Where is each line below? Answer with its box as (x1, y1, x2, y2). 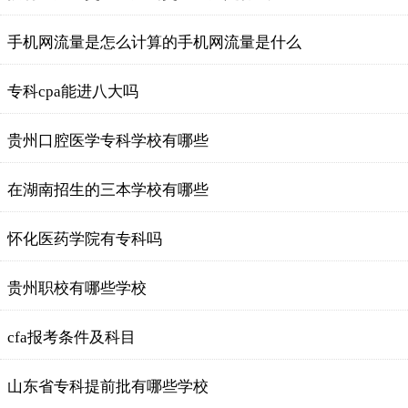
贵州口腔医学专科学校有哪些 (7, 132, 209, 149)
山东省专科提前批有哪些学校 (7, 378, 209, 395)
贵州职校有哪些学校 (7, 280, 147, 297)
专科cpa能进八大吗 (7, 83, 138, 100)
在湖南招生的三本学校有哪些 (7, 181, 209, 199)
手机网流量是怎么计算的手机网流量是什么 (7, 34, 301, 51)
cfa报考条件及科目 (7, 329, 136, 346)
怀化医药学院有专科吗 (7, 230, 162, 248)
